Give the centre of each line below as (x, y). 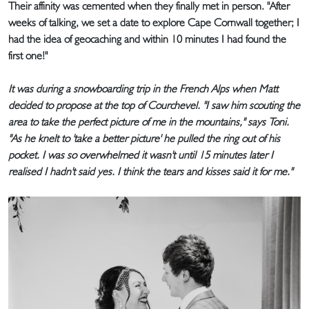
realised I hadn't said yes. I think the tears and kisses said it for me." (150, 172)
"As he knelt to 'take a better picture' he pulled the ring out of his (144, 139)
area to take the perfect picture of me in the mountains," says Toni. (149, 122)
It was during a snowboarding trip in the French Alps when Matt (143, 89)
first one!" (28, 56)
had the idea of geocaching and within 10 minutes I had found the (147, 39)
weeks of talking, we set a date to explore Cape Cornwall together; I (154, 23)
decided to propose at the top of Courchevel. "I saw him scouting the (154, 106)
